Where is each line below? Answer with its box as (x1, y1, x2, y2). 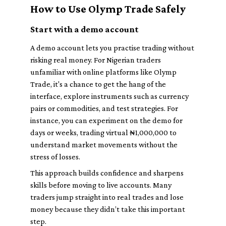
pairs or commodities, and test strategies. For (30, 104, 178, 112)
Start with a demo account (30, 24, 139, 34)
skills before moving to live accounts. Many (30, 181, 172, 189)
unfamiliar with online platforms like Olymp (30, 68, 177, 76)
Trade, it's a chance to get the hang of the (30, 80, 166, 88)
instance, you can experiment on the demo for (30, 116, 183, 125)
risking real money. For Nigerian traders (30, 55, 161, 64)
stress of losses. (30, 152, 80, 161)
